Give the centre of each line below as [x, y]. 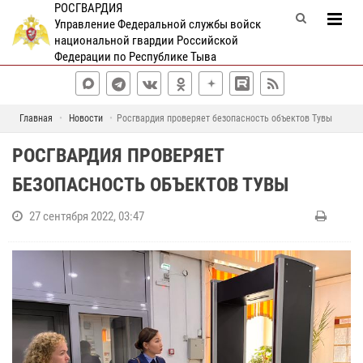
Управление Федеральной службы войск [157, 24]
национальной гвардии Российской [146, 41]
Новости [85, 118]
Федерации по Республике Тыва [135, 57]
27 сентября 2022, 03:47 [87, 216]
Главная [36, 118]
